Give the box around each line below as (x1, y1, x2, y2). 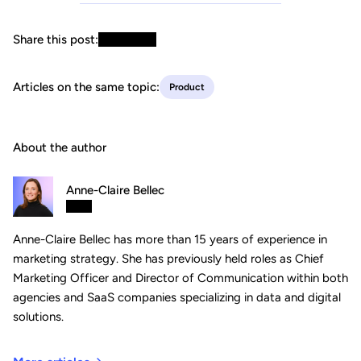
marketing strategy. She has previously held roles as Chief (13, 251, 324, 266)
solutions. (13, 309, 64, 324)
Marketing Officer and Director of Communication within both (13, 270, 348, 285)
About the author (13, 139, 106, 155)
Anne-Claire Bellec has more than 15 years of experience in (13, 231, 327, 247)
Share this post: (13, 31, 98, 47)
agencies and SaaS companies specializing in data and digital (13, 289, 341, 305)
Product (169, 81, 205, 93)
